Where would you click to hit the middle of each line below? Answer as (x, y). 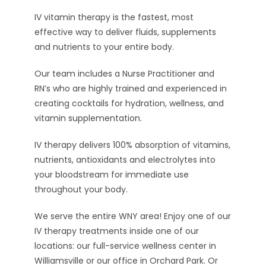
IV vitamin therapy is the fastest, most (114, 17)
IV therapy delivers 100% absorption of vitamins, (133, 145)
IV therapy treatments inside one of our (117, 231)
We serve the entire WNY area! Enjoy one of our (133, 216)
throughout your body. (81, 189)
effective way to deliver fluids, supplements (126, 32)
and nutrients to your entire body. (104, 47)
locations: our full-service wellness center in (126, 246)
